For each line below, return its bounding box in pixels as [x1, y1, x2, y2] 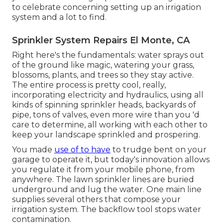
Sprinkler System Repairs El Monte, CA [12, 35, 190, 46]
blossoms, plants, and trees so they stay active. [12, 70, 194, 80]
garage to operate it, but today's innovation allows [12, 155, 210, 165]
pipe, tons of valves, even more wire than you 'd [12, 110, 200, 120]
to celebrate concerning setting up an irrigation [12, 2, 201, 12]
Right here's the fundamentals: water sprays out [12, 50, 204, 60]
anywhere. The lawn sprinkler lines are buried [12, 175, 194, 185]
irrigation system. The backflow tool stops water [12, 205, 201, 215]
